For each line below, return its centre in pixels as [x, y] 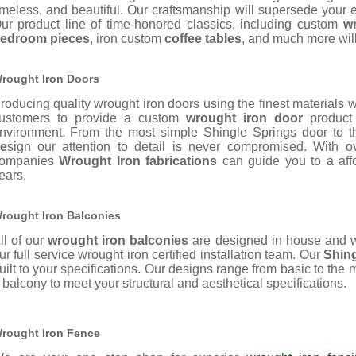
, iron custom [127, 39]
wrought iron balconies [120, 241]
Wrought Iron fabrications [138, 161]
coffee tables [203, 39]
